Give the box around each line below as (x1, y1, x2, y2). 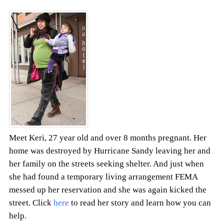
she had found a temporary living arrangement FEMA (9, 172, 197, 182)
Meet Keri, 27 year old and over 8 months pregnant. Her (9, 133, 206, 143)
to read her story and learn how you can (69, 198, 211, 208)
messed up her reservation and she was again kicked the (9, 185, 206, 195)
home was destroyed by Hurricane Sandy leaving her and (9, 146, 210, 156)
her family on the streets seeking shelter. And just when (9, 159, 204, 169)
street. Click (9, 198, 53, 208)
